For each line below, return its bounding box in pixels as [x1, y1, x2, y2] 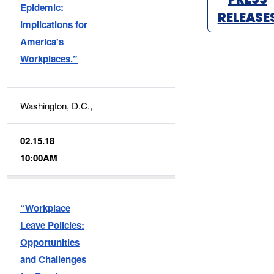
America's [20, 34, 64, 48]
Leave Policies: [20, 218, 85, 232]
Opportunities [20, 235, 80, 249]
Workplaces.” [20, 51, 78, 65]
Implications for [20, 17, 88, 31]
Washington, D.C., [20, 98, 93, 112]
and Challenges [20, 252, 87, 266]
